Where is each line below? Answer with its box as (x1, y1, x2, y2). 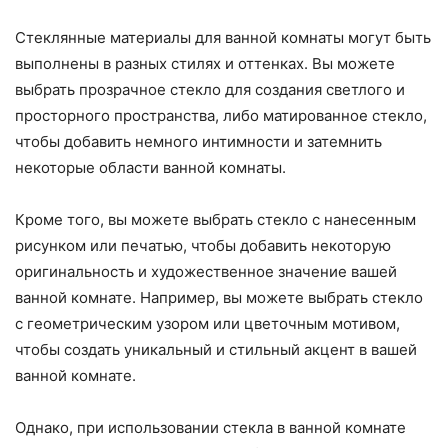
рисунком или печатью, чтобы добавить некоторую (15, 236, 391, 256)
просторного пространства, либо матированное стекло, (15, 106, 427, 126)
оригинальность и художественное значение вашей (15, 262, 397, 282)
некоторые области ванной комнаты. (15, 158, 286, 178)
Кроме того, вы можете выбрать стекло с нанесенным (15, 210, 416, 230)
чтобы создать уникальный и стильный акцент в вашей (15, 340, 417, 360)
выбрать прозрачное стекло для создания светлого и (15, 80, 405, 100)
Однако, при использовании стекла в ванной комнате (15, 418, 406, 438)
